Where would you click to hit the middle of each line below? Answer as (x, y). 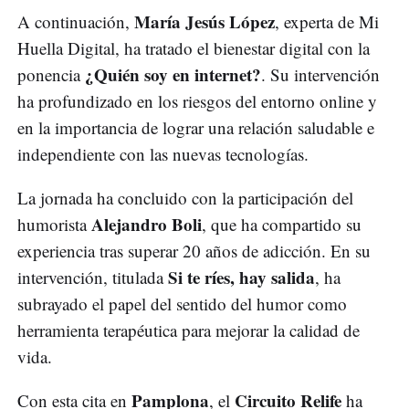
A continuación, (76, 21)
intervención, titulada (93, 277)
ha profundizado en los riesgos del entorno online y (197, 100)
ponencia (51, 74)
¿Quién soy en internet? (173, 74)
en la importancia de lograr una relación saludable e (196, 127)
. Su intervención (320, 74)
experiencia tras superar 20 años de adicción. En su (194, 250)
